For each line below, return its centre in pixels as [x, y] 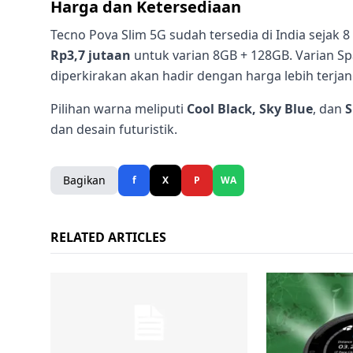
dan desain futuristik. [114, 130]
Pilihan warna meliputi [119, 109]
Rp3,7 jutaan [91, 56]
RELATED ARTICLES [108, 238]
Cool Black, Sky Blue [250, 109]
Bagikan [84, 180]
